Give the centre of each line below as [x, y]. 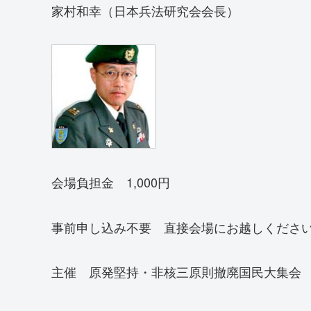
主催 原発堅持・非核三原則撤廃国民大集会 [176, 272]
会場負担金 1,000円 [111, 182]
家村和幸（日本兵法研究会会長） [145, 11]
